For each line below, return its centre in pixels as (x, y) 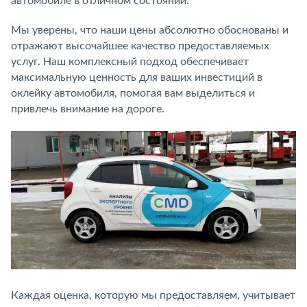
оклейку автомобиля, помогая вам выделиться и (133, 93)
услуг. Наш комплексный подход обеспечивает (130, 61)
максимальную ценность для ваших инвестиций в (137, 77)
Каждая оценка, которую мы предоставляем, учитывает (153, 295)
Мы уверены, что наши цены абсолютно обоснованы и (150, 30)
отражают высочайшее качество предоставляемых (140, 46)
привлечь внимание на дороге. (88, 109)
